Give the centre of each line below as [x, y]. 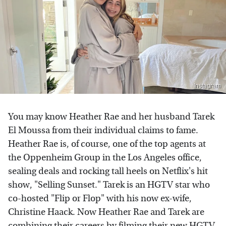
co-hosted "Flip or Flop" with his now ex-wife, [100, 198]
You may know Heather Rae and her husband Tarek [111, 117]
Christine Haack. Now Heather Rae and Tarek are [106, 212]
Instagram [207, 86]
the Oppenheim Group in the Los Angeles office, [105, 157]
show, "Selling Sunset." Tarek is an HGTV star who [109, 185]
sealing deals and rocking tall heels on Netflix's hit [108, 171]
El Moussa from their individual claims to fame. [103, 130]
